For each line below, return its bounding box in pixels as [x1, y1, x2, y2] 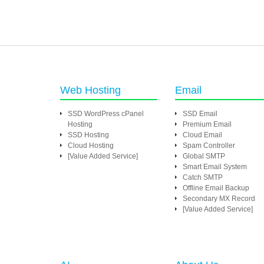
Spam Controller [183, 141, 235, 150]
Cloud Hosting [68, 141, 114, 150]
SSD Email [183, 110, 217, 118]
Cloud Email [183, 131, 222, 139]
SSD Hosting [68, 131, 109, 139]
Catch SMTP [183, 173, 223, 181]
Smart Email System [183, 163, 247, 171]
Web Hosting [60, 84, 121, 96]
